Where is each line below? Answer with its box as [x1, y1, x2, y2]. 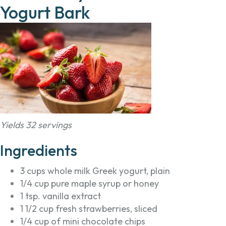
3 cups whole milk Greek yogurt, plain [20, 165, 170, 177]
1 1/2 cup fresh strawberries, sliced [20, 203, 157, 215]
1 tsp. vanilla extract [20, 190, 101, 202]
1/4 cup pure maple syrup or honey [20, 178, 159, 190]
